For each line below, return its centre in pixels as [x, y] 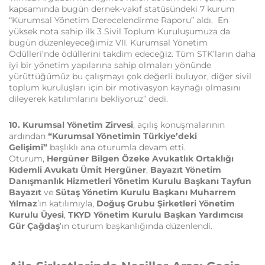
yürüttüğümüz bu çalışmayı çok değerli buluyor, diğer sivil [130, 76]
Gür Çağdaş [34, 226]
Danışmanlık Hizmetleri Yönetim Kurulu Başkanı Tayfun [130, 181]
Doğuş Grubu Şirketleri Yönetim [166, 203]
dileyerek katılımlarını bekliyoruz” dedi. [88, 98]
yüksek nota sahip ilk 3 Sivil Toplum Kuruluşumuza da [119, 31]
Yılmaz [23, 203]
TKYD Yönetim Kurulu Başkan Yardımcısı [156, 214]
